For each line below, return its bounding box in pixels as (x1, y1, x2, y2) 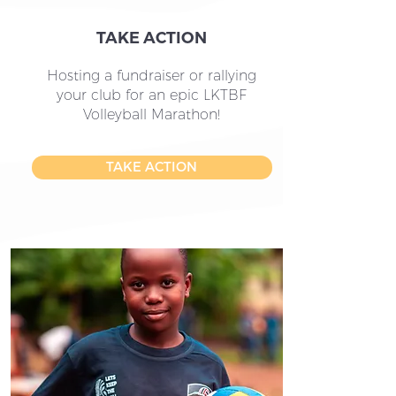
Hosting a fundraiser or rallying (47, 66, 256, 85)
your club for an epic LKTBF (57, 86, 247, 104)
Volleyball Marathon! (83, 105, 220, 124)
